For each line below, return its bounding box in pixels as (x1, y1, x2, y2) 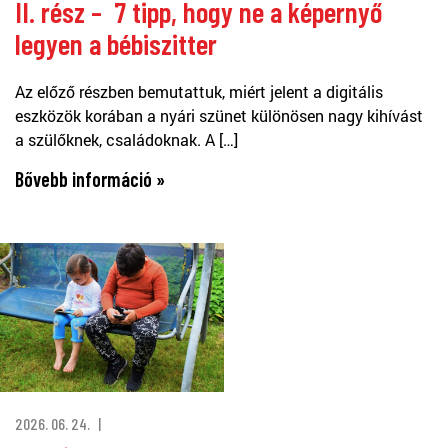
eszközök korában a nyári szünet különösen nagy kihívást (15, 104, 423, 126)
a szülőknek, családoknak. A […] (15, 128, 238, 150)
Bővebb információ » (15, 166, 165, 191)
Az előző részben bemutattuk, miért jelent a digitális (15, 80, 383, 102)
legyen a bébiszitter (15, 25, 217, 61)
